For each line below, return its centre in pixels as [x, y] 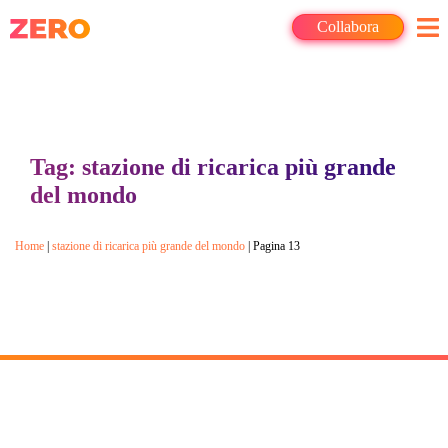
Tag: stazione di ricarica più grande [213, 167]
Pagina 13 [276, 246]
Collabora [348, 26]
